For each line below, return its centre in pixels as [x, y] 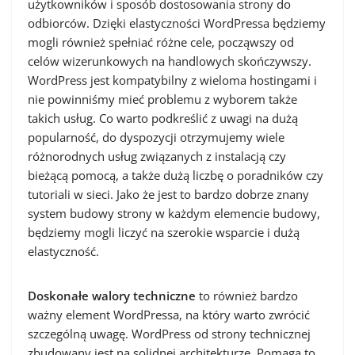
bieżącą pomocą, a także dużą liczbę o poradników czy [176, 175]
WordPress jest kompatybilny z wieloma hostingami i [172, 80]
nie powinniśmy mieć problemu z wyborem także [162, 99]
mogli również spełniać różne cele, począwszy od [161, 42]
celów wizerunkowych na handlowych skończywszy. [170, 61]
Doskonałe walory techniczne [112, 296]
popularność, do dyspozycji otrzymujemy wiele [156, 137]
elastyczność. [63, 251]
